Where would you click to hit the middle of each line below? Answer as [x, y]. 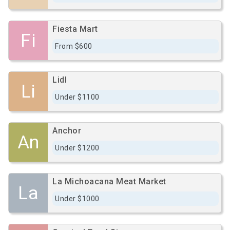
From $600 [74, 46]
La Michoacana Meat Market [109, 181]
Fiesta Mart [75, 29]
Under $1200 [77, 148]
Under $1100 [77, 97]
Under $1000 [77, 199]
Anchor [67, 131]
